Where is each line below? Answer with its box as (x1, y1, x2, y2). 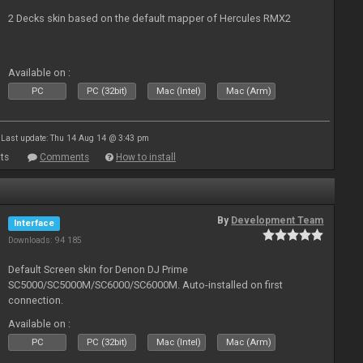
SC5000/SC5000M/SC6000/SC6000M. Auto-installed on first (8, 279, 284, 291)
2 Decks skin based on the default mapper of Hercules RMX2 (8, 12, 292, 24)
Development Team (231, 215, 324, 226)
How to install (116, 152, 176, 163)
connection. (8, 294, 64, 306)
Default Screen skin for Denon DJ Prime (8, 263, 189, 275)
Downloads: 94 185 (8, 235, 83, 246)
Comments (40, 152, 89, 163)
